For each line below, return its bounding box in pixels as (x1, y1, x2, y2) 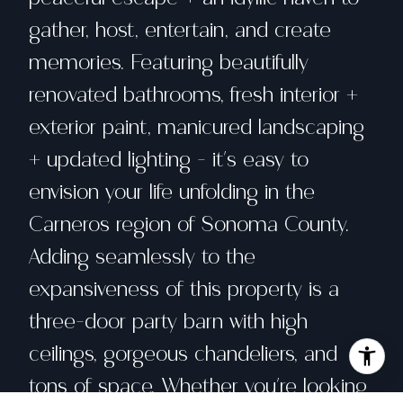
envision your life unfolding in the (29, 177, 315, 206)
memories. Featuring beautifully (29, 48, 309, 76)
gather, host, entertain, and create (29, 15, 331, 44)
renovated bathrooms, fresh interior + (29, 80, 358, 109)
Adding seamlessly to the (29, 242, 255, 271)
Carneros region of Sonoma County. (29, 210, 350, 238)
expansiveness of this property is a (29, 274, 339, 303)
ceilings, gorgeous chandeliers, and (29, 339, 337, 368)
